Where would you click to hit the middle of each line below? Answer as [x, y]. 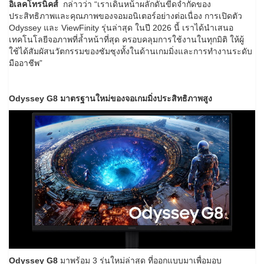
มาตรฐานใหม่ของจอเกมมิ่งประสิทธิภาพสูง [136, 99]
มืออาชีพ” [26, 63]
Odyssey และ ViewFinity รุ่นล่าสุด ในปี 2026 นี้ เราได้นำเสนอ [121, 28]
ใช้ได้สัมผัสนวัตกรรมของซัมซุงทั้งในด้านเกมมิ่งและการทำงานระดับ [131, 52]
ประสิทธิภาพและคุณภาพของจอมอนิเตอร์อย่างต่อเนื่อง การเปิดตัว [126, 16]
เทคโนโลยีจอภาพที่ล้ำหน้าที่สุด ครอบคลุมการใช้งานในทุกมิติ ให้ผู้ [126, 40]
